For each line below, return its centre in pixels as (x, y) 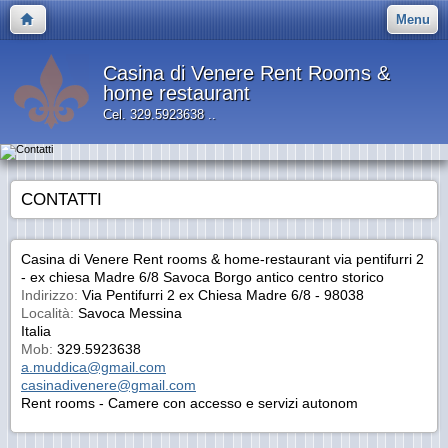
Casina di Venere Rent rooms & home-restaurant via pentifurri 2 (222, 259)
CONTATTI (61, 199)
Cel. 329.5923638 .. (159, 114)
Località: (47, 313)
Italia (36, 331)
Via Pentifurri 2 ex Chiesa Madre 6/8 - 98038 (221, 295)
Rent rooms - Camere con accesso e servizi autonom (189, 403)
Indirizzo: (49, 295)
